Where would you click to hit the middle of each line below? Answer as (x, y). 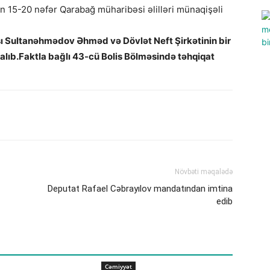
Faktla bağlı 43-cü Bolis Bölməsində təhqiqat (117, 56)
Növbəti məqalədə (204, 172)
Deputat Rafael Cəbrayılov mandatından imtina (140, 189)
